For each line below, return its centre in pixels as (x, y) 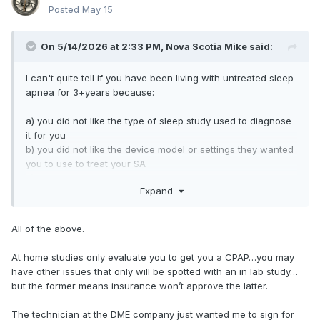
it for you (46, 135)
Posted (65, 10)
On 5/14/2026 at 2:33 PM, (103, 47)
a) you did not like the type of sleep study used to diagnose (159, 121)
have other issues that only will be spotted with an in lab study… (155, 271)
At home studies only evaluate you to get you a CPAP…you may (153, 257)
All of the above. (48, 228)
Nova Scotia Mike (206, 47)
